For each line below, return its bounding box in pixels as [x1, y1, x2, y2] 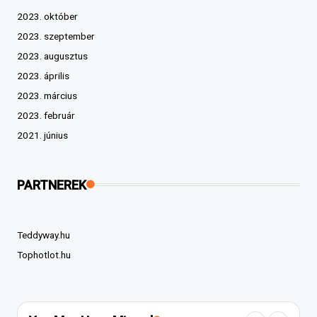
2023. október [17, 10, 78, 22]
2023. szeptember [17, 30, 95, 42]
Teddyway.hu [17, 229, 70, 241]
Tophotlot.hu [17, 248, 71, 260]
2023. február [17, 109, 75, 121]
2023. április [17, 69, 69, 81]
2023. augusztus [17, 50, 88, 62]
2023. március [17, 89, 77, 101]
